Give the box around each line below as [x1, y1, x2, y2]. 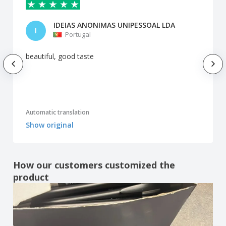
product [13, 171, 49, 183]
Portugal [65, 30, 91, 39]
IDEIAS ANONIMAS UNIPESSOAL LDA [53, 20, 175, 30]
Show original [26, 120, 74, 130]
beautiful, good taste [26, 51, 94, 62]
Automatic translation [26, 107, 89, 117]
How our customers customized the [13, 158, 175, 171]
